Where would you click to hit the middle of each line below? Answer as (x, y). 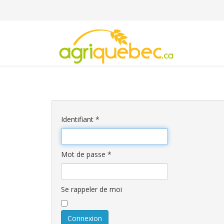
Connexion (85, 218)
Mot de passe (83, 154)
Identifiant (77, 119)
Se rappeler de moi (91, 189)
